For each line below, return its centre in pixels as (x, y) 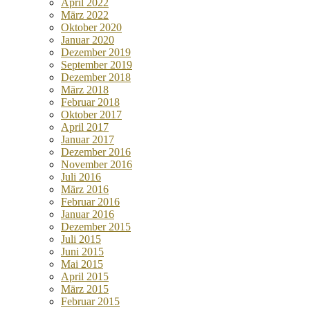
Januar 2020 (88, 40)
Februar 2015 (90, 301)
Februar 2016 (90, 202)
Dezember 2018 (96, 77)
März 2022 (85, 15)
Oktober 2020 (91, 27)
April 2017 (85, 127)
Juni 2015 (82, 252)
